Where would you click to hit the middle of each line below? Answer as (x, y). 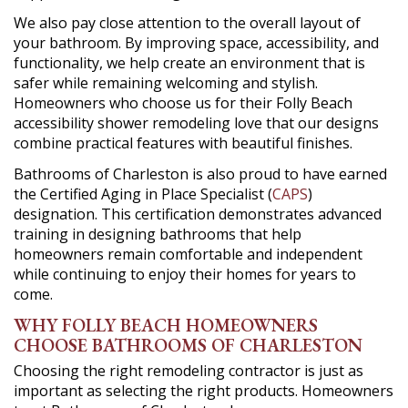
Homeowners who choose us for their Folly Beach (183, 103)
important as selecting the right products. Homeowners (204, 391)
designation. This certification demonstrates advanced (198, 214)
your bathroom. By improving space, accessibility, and (196, 43)
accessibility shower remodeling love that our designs (196, 123)
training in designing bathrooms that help (158, 234)
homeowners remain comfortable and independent (188, 254)
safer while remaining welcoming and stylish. (166, 83)
